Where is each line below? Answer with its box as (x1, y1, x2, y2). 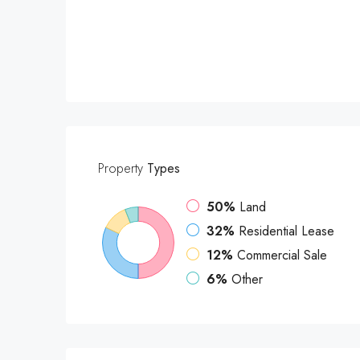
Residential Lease (239, 222, 334, 240)
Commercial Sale (237, 246, 327, 264)
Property (98, 159, 143, 178)
